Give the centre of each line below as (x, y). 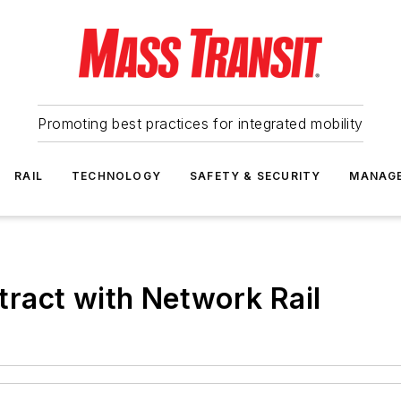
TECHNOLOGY (116, 176)
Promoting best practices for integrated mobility (200, 124)
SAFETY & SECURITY (256, 176)
